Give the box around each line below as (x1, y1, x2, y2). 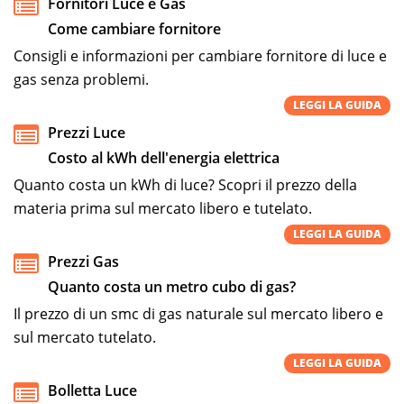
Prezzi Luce (48, 122, 125, 142)
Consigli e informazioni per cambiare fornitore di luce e (14, 45, 387, 66)
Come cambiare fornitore (48, 18, 221, 39)
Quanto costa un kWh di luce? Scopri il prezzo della (14, 174, 357, 195)
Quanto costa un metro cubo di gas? (48, 276, 296, 297)
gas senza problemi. (14, 69, 149, 89)
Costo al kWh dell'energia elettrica (48, 147, 280, 168)
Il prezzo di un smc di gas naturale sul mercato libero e (14, 303, 383, 324)
